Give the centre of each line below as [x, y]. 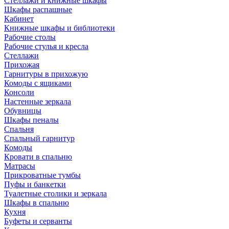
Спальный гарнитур [39, 138]
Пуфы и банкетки [35, 184]
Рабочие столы [30, 37]
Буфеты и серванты [38, 221]
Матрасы [20, 166]
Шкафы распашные [38, 9]
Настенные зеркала [38, 101]
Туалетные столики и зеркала [55, 193]
